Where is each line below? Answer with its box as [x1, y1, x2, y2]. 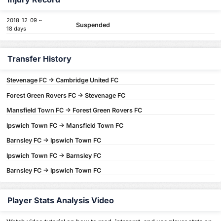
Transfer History [7, 54, 72, 64]
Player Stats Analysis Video [7, 195, 114, 206]
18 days [6, 25, 27, 33]
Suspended [75, 21, 110, 29]
